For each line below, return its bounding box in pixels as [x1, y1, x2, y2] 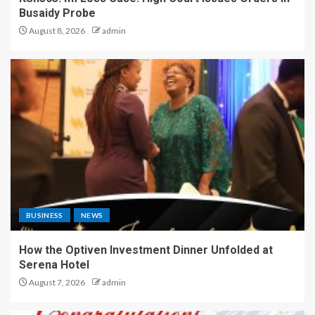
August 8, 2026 [27, 25, 85, 37]
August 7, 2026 [27, 277, 85, 288]
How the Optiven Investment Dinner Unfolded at [19, 243, 273, 257]
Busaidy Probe [19, 6, 96, 20]
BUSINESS [26, 211, 63, 220]
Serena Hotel [19, 258, 89, 272]
